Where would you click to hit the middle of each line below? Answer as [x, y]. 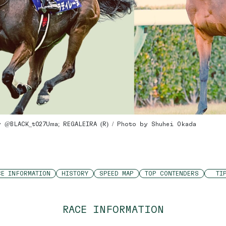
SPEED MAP [117, 173]
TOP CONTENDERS [172, 173]
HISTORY [75, 173]
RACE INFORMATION [113, 209]
